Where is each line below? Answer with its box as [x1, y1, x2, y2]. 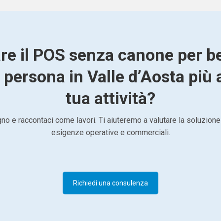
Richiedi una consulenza [73, 179, 148, 187]
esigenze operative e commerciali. [51, 127, 170, 137]
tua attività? [66, 88, 155, 108]
